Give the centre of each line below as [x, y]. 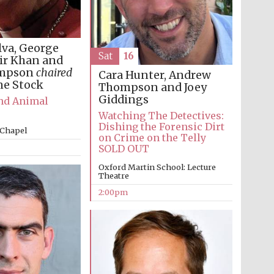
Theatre [113, 176]
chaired [54, 73]
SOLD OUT [124, 149]
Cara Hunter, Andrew [154, 76]
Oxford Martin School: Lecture [157, 167]
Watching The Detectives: [161, 116]
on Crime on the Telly [152, 138]
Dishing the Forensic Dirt [161, 127]
